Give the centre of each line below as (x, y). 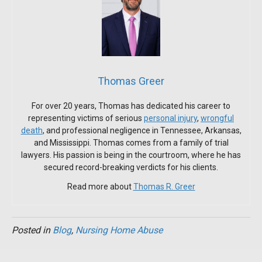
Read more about (100, 186)
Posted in (32, 230)
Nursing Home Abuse (119, 230)
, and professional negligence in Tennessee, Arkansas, (142, 130)
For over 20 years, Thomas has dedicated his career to (131, 106)
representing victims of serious (86, 118)
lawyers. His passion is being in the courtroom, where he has (131, 155)
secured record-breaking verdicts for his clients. (131, 167)
